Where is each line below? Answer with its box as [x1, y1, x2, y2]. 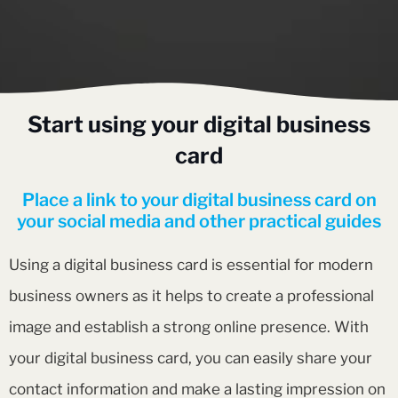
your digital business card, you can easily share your [9, 349, 372, 368]
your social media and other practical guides [17, 211, 381, 233]
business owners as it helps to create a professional [9, 287, 374, 306]
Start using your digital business [28, 111, 370, 139]
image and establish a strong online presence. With [9, 318, 369, 337]
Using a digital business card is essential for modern [9, 256, 373, 275]
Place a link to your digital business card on [21, 189, 377, 211]
